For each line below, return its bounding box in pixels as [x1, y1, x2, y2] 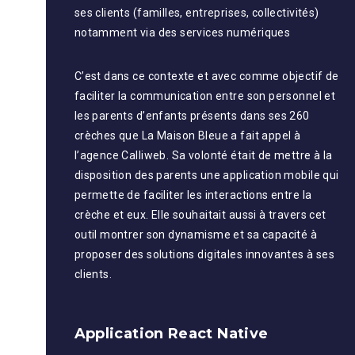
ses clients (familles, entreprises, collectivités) [74, 6, 319, 19]
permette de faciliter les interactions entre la [74, 189, 312, 201]
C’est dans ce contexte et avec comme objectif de [74, 70, 339, 82]
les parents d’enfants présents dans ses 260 [74, 109, 310, 122]
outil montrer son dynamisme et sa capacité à [74, 228, 318, 241]
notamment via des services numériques [74, 26, 291, 39]
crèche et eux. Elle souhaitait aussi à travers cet [74, 208, 326, 221]
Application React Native [74, 325, 269, 342]
